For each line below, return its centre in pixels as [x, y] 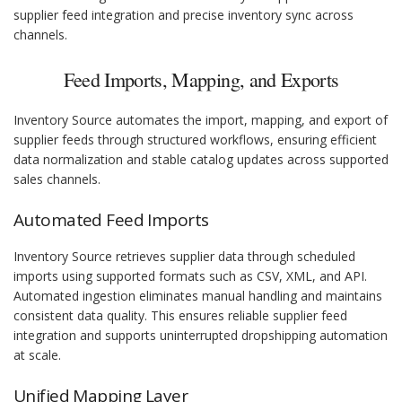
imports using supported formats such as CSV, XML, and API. [190, 276]
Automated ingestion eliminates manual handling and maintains [198, 296]
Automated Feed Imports [111, 220]
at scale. [37, 355]
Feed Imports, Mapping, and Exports [201, 80]
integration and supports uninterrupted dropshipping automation [201, 336]
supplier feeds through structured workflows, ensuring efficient [195, 140]
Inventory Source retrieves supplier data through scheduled [184, 257]
